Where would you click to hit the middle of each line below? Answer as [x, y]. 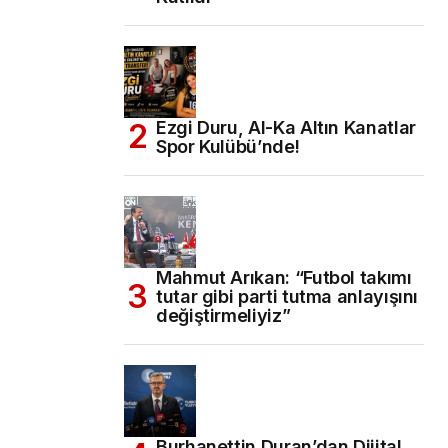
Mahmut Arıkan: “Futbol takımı [284, 277]
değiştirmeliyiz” [223, 315]
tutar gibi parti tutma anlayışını [287, 296]
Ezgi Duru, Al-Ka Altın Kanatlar [286, 127]
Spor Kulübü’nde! [228, 146]
